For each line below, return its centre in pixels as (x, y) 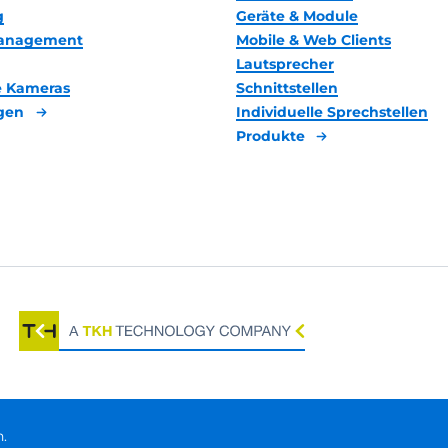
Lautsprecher (284, 64)
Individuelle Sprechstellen (331, 112)
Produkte (272, 136)
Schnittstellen (286, 88)
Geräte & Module (296, 16)
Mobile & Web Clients (313, 40)
